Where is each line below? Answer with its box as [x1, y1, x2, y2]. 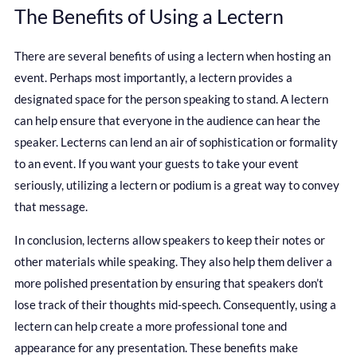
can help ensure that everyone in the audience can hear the [14, 112, 320, 127]
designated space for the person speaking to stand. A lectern [14, 91, 328, 106]
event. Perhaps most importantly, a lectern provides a [14, 69, 292, 84]
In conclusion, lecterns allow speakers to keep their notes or [14, 232, 325, 247]
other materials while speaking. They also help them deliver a [14, 253, 332, 269]
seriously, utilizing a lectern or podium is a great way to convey [14, 177, 339, 192]
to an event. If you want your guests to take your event [14, 155, 299, 171]
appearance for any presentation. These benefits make [14, 339, 298, 355]
